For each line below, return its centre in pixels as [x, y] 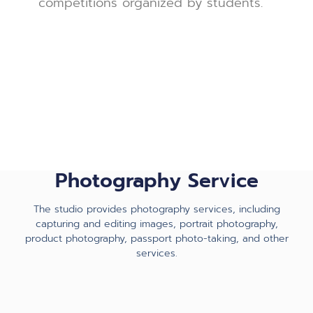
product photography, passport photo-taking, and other [156, 239]
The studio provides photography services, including [156, 210]
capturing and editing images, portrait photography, [156, 224]
